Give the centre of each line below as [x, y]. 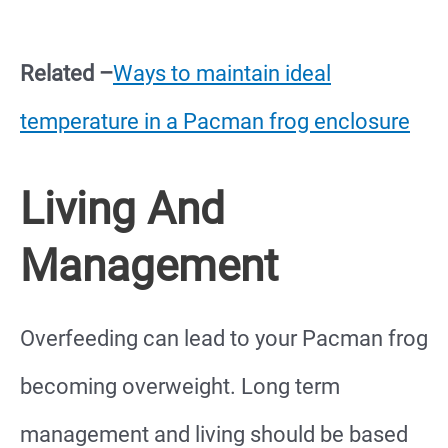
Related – [66, 73]
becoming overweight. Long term [180, 387]
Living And [122, 209]
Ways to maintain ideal [222, 73]
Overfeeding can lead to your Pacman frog [224, 339]
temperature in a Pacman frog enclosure [215, 121]
